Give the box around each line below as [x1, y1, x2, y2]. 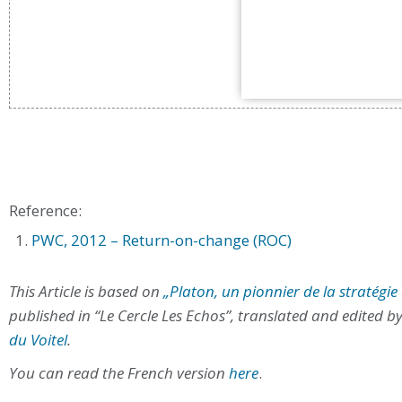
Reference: [9, 200, 82, 222]
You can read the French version [9, 363, 229, 383]
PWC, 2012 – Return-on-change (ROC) [31, 230, 292, 251]
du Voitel [9, 329, 67, 350]
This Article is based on [9, 281, 163, 301]
